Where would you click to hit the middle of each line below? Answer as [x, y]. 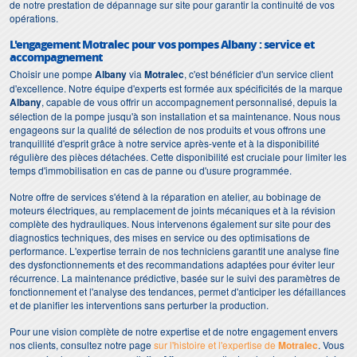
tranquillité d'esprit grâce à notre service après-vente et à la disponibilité [165, 143]
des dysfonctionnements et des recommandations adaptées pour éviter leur [172, 264]
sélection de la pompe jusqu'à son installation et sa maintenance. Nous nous [175, 116]
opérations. [34, 18]
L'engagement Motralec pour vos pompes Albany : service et [162, 44]
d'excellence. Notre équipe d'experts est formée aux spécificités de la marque [176, 88]
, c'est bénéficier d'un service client [259, 74]
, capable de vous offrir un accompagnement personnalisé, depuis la [189, 102]
